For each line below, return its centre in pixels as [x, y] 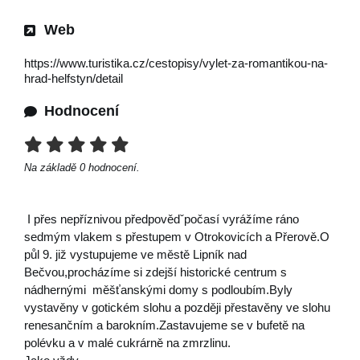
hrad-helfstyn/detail [74, 78]
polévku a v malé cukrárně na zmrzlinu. [127, 343]
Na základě [52, 168]
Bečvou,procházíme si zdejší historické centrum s [155, 272]
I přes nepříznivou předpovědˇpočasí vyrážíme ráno [162, 219]
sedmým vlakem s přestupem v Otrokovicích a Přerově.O [177, 237]
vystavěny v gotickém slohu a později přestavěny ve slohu [177, 307]
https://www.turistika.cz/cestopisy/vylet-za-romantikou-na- [176, 63]
